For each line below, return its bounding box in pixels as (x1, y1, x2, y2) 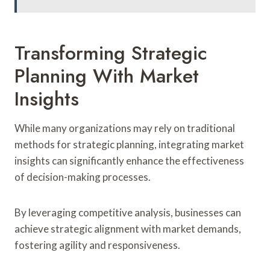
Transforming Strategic (14, 39, 207, 67)
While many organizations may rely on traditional (14, 121, 235, 134)
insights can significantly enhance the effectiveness (14, 154, 244, 167)
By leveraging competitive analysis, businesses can (14, 206, 241, 219)
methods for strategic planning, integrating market (14, 137, 244, 151)
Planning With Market (14, 61, 199, 90)
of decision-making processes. (14, 170, 151, 183)
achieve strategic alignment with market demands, (14, 222, 241, 235)
